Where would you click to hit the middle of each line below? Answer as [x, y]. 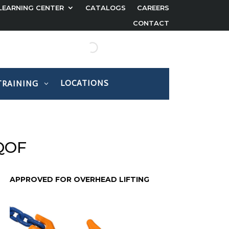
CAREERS [153, 8]
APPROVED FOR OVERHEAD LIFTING [79, 179]
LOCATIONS [85, 83]
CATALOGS [105, 8]
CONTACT [151, 23]
